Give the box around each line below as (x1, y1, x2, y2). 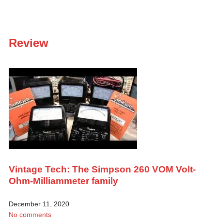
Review (8, 36, 48, 49)
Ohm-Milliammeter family (8, 175, 118, 186)
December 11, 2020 (8, 200, 69, 208)
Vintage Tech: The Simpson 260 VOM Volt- (8, 164, 196, 174)
